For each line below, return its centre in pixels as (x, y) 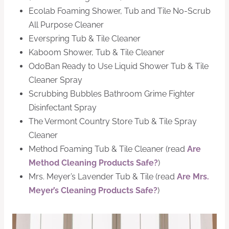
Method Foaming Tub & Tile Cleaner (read (108, 149)
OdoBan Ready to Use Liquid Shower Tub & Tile (119, 66)
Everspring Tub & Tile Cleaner (86, 39)
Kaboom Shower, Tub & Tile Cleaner (97, 53)
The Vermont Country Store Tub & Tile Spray (113, 122)
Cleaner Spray (55, 80)
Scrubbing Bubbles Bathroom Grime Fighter (112, 94)
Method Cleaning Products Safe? (93, 163)
